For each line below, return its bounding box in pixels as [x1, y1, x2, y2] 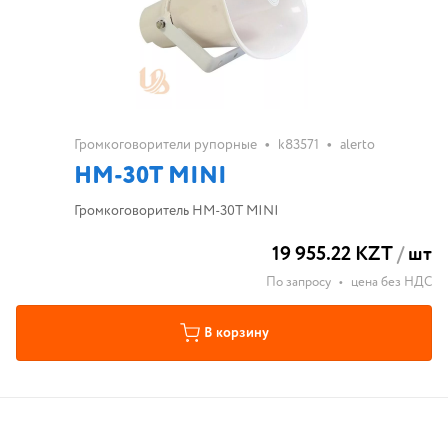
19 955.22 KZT [272, 240, 393, 269]
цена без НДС [351, 273, 432, 292]
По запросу [266, 273, 331, 292]
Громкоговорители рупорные [73, 135, 257, 155]
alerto [339, 135, 375, 155]
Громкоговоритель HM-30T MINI [73, 201, 279, 221]
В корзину [203, 323, 269, 343]
